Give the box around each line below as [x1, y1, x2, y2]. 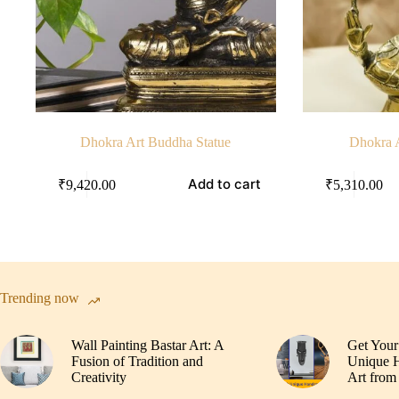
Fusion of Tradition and [71, 354, 203, 370]
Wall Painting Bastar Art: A [71, 338, 224, 354]
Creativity [71, 370, 126, 386]
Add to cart [188, 175, 262, 193]
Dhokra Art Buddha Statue [80, 134, 232, 151]
